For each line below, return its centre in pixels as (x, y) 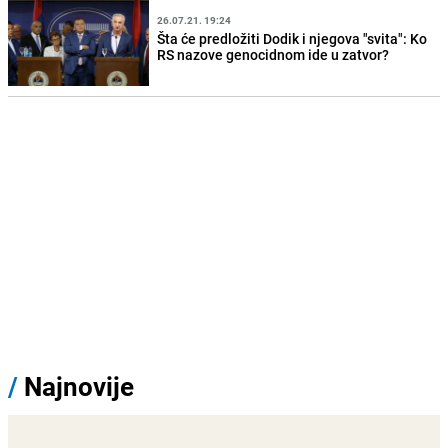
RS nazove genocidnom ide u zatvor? (273, 54)
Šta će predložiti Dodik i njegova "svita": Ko (292, 38)
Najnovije (79, 386)
